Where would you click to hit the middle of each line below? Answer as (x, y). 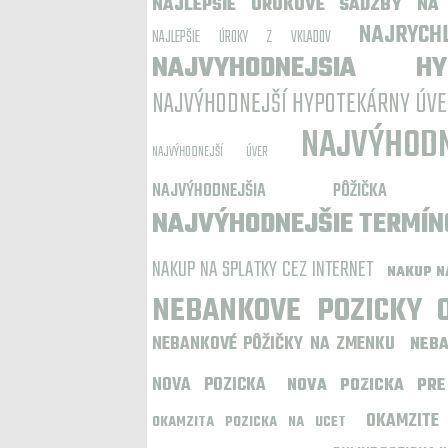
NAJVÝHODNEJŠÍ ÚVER (210, 152)
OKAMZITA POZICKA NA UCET (249, 422)
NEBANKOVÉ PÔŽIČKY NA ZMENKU (274, 344)
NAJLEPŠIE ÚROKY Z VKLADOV (241, 38)
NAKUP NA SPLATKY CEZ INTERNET (263, 270)
